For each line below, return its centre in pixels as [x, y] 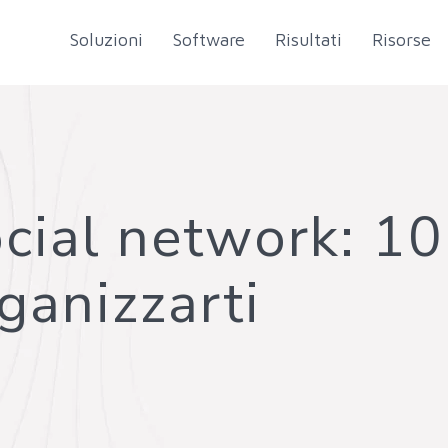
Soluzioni [106, 39]
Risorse [401, 39]
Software [209, 39]
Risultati [308, 39]
